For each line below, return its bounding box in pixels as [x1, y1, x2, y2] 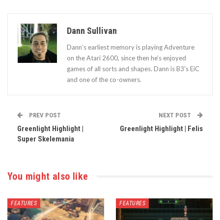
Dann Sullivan [67, 26, 117, 36]
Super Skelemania [17, 135, 74, 144]
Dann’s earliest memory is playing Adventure [67, 43, 194, 52]
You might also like [7, 170, 88, 183]
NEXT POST [159, 111, 192, 119]
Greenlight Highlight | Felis [120, 124, 203, 134]
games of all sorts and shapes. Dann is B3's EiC [67, 65, 199, 73]
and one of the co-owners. [67, 76, 141, 84]
